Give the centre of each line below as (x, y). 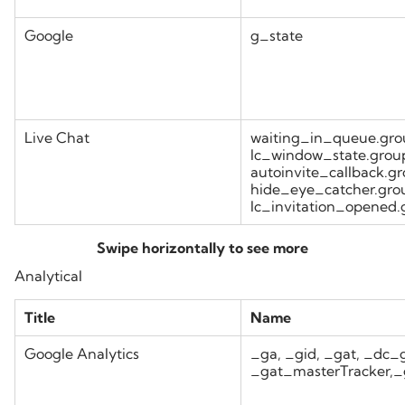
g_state (277, 35)
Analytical (48, 276)
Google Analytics (82, 353)
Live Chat (57, 137)
